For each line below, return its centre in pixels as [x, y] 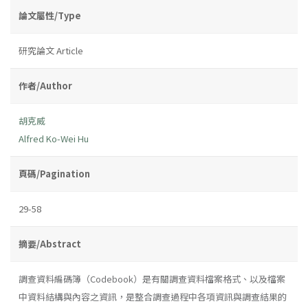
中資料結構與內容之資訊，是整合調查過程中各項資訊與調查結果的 [153, 296]
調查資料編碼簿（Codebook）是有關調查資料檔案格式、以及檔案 [152, 278]
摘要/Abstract [50, 243]
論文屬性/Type [50, 15]
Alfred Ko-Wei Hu [54, 138]
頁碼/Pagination [54, 173]
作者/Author [45, 85]
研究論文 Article [51, 50]
